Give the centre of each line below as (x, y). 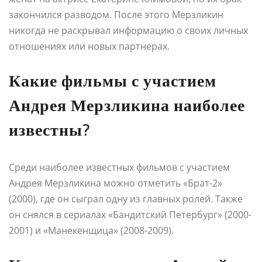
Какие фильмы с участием (113, 80)
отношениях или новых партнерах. (89, 46)
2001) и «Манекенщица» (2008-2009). (91, 230)
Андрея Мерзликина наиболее (127, 105)
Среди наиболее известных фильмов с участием (119, 167)
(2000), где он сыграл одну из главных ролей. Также (126, 199)
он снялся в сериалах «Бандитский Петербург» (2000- (130, 214)
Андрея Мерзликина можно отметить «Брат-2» (116, 183)
